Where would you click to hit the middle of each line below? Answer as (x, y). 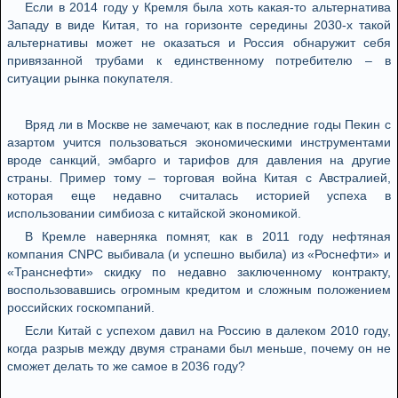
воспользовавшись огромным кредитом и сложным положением (199, 290)
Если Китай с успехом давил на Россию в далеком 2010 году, (208, 330)
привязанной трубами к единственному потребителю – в (199, 60)
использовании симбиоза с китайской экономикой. (154, 213)
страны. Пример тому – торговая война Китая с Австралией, (199, 178)
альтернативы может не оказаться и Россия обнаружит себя (199, 43)
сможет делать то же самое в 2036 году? (126, 366)
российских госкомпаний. (81, 307)
